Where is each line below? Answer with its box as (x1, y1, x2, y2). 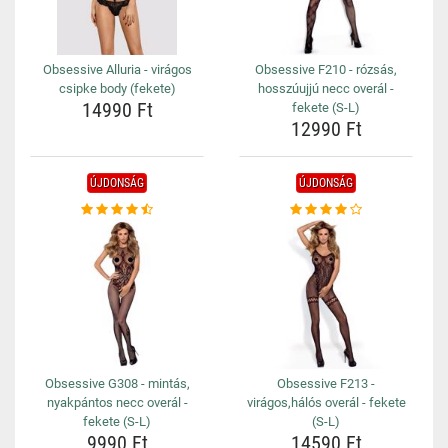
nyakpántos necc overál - (46, 395, 188, 410)
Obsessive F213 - (277, 376, 375, 391)
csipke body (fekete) (58, 81, 176, 96)
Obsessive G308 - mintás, (44, 376, 190, 391)
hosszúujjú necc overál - (258, 81, 394, 96)
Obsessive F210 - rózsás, (255, 62, 397, 77)
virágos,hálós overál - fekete (246, 395, 406, 410)
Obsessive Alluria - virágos (42, 62, 192, 77)
